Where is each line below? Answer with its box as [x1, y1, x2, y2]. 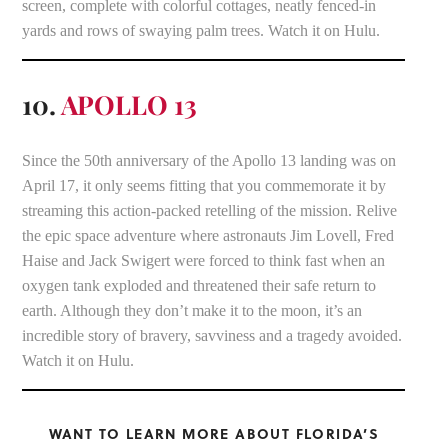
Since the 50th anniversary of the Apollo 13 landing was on [22, 151, 397, 169]
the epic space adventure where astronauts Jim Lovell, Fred [22, 226, 395, 244]
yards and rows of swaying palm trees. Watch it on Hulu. [22, 21, 385, 39]
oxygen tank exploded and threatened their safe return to [22, 276, 377, 294]
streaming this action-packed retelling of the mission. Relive [22, 201, 398, 219]
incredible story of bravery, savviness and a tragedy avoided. [22, 326, 403, 344]
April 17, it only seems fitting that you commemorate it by [22, 176, 387, 194]
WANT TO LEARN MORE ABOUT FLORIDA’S [48, 423, 380, 444]
